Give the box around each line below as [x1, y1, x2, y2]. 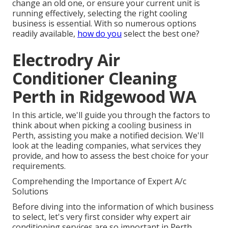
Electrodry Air [12, 49, 120, 71]
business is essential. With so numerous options [12, 18, 196, 30]
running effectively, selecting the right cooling [12, 8, 187, 19]
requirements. [12, 160, 66, 172]
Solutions [12, 186, 48, 197]
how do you [77, 28, 122, 40]
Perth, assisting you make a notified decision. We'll [12, 130, 204, 141]
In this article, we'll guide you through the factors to [12, 109, 210, 121]
